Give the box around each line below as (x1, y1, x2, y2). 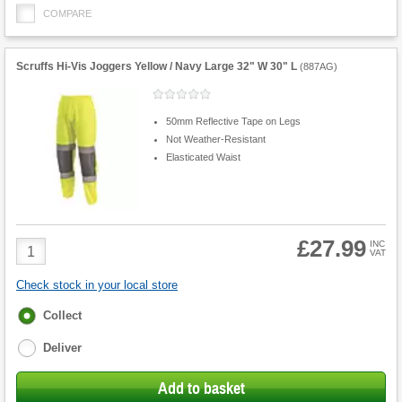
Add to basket (157, 379, 245, 399)
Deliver (43, 341, 82, 355)
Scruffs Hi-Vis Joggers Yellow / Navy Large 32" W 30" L (16, 60, 297, 74)
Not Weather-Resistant (165, 133, 266, 144)
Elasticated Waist (165, 151, 240, 162)
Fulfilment (17, 307, 74, 321)
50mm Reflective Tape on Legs (165, 115, 301, 127)
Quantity (15, 253, 68, 269)
